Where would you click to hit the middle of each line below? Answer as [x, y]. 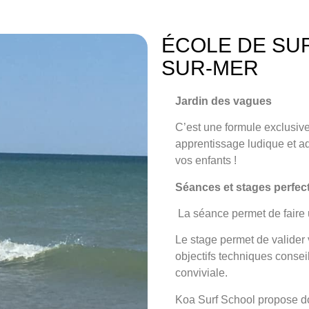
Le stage [196, 240]
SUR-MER [210, 68]
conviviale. [201, 273]
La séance [203, 213]
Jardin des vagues [223, 101]
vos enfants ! [206, 161]
